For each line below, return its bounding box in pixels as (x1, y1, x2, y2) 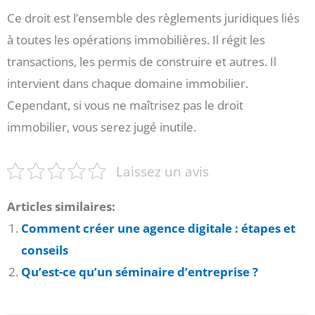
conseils (21, 241, 68, 258)
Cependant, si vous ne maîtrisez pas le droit (7, 96, 243, 113)
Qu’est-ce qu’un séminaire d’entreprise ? (21, 263, 258, 280)
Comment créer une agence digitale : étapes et (21, 219, 295, 236)
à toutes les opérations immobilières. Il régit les (7, 31, 265, 48)
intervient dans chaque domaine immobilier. (7, 75, 248, 91)
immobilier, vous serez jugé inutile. (7, 118, 196, 135)
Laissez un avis (116, 161, 210, 181)
